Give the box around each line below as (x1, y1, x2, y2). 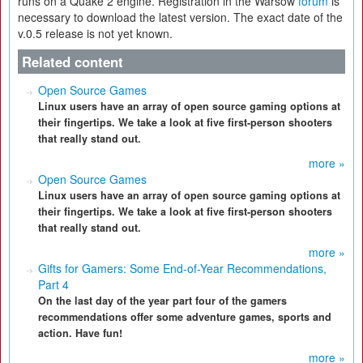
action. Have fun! (38, 326, 122, 340)
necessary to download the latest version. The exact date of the (18, 9, 343, 25)
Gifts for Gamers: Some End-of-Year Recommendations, (38, 260, 327, 276)
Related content (22, 52, 123, 71)
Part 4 (38, 276, 69, 293)
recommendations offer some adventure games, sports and (38, 310, 331, 324)
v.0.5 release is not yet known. (18, 25, 173, 41)
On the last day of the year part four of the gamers (38, 293, 287, 308)
